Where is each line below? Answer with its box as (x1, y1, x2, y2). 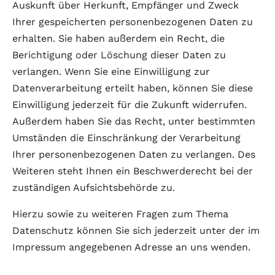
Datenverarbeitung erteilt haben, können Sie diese (12, 82, 253, 94)
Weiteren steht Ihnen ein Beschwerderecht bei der (12, 165, 253, 177)
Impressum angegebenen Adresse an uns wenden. (12, 241, 250, 253)
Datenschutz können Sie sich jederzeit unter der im (12, 225, 260, 236)
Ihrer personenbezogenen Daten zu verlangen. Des (12, 149, 255, 160)
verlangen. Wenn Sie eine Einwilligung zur (12, 66, 210, 77)
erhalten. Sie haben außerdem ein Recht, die (12, 33, 225, 44)
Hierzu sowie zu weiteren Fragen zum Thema (12, 208, 228, 220)
